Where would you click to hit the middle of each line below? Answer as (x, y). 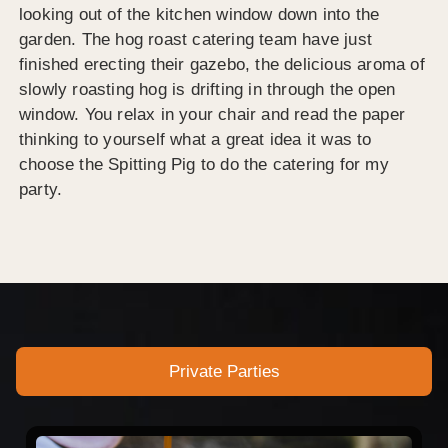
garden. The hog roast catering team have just (196, 39)
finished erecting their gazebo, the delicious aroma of (222, 64)
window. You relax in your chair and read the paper (212, 114)
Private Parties (224, 372)
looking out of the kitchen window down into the (199, 14)
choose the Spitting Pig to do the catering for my (204, 164)
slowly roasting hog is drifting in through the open (207, 89)
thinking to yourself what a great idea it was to (195, 139)
